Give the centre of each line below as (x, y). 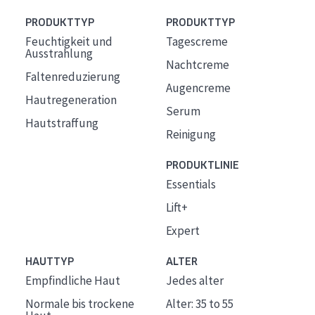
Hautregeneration (71, 100)
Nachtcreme (197, 65)
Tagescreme (197, 41)
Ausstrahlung (59, 53)
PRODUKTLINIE (202, 165)
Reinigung (191, 134)
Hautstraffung (62, 123)
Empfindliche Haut (73, 281)
